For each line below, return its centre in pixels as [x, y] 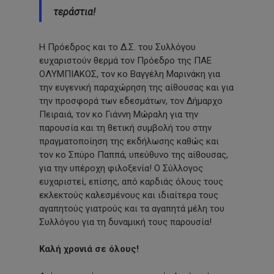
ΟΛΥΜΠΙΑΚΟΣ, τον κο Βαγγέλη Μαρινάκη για [130, 74]
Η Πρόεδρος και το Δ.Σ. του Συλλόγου [117, 47]
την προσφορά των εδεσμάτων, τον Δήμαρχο [131, 101]
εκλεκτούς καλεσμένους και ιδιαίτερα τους [129, 195]
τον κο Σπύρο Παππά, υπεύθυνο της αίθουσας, [134, 154]
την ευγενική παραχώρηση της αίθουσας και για [136, 87]
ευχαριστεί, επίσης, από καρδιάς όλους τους [131, 181]
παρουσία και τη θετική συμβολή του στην [125, 128]
